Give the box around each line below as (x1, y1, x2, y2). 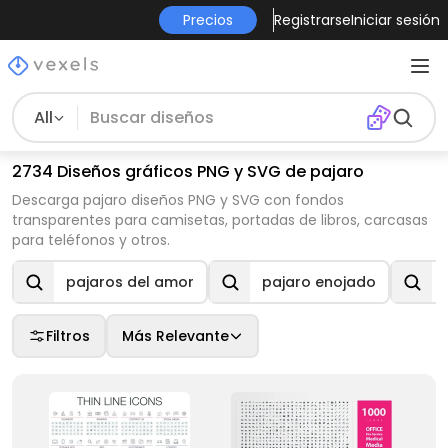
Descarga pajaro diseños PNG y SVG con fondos (12, 190, 344, 210)
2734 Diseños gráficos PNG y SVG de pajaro (12, 160, 364, 183)
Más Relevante (122, 326, 229, 346)
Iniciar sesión (350, 10, 440, 30)
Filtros (46, 326, 90, 346)
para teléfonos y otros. (12, 230, 170, 250)
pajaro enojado (262, 272, 376, 292)
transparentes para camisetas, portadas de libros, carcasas (12, 210, 428, 230)
